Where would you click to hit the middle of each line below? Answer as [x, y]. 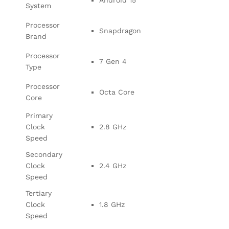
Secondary [44, 154]
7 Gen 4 [113, 61]
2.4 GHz [113, 165]
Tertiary [39, 193]
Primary [39, 115]
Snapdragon [120, 30]
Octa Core [117, 92]
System [38, 5]
